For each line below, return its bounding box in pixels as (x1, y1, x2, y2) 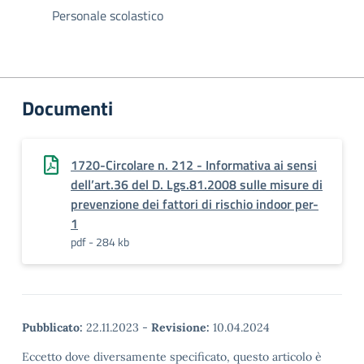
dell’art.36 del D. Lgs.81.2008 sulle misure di (71, 175, 323, 194)
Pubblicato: (22, 320, 83, 335)
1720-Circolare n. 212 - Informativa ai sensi (71, 155, 317, 175)
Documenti (22, 93, 113, 123)
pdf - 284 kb (71, 233, 129, 250)
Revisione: (151, 320, 210, 335)
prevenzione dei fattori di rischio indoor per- (71, 194, 318, 214)
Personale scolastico (52, 6, 163, 25)
